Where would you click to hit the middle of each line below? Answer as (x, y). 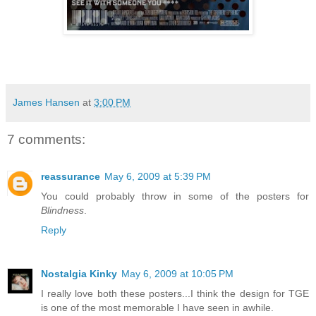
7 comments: (46, 140)
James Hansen (46, 103)
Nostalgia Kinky (79, 273)
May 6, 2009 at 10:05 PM (177, 273)
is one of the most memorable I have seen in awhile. (157, 307)
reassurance (71, 176)
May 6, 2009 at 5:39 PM (158, 176)
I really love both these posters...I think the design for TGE (175, 293)
